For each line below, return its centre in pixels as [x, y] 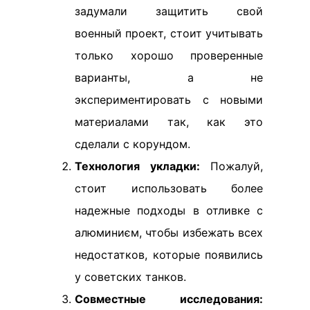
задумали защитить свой [169, 11]
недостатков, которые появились [169, 255]
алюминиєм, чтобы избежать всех [169, 233]
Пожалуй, [231, 166]
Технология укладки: [137, 166]
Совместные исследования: [169, 299]
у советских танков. [130, 277]
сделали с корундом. [133, 144]
